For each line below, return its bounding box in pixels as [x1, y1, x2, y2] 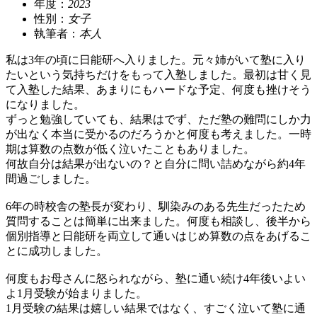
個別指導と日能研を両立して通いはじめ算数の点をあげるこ [6, 229, 311, 242]
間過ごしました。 [6, 172, 96, 185]
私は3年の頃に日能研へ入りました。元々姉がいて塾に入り [6, 53, 306, 66]
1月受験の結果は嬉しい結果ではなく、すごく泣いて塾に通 [6, 301, 306, 314]
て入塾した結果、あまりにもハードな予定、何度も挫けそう [6, 83, 311, 96]
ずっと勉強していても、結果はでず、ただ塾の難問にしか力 [6, 113, 311, 125]
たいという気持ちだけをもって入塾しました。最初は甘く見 [6, 68, 311, 81]
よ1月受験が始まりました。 [6, 287, 147, 299]
